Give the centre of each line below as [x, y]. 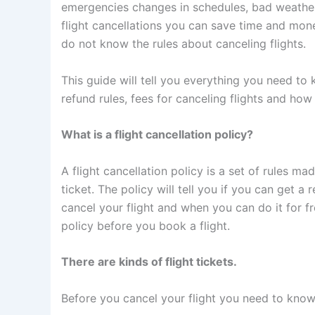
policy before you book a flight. [146, 225]
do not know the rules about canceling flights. [184, 44]
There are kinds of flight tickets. [149, 262]
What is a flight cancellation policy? [157, 135]
